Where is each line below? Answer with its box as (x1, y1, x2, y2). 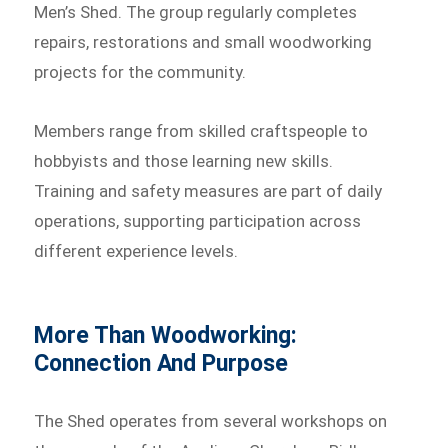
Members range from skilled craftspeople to (34, 121, 369, 142)
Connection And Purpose (34, 350, 289, 378)
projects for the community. (34, 61, 247, 82)
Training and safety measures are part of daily (34, 181, 383, 202)
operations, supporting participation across (34, 211, 362, 232)
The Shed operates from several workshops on (34, 411, 388, 432)
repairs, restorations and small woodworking (34, 31, 373, 52)
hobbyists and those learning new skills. (34, 151, 334, 172)
